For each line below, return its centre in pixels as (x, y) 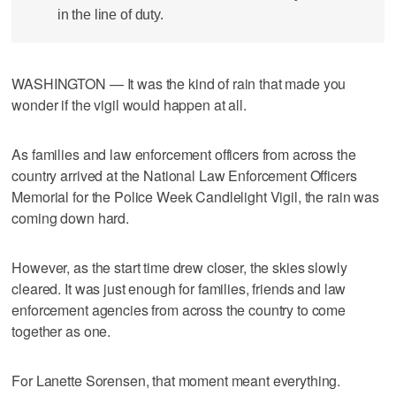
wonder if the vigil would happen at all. (129, 104)
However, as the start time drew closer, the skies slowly (179, 267)
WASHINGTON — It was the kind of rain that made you (179, 83)
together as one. (61, 331)
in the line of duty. (110, 15)
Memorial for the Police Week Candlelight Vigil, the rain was (195, 196)
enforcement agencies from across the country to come (179, 309)
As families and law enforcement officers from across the (184, 154)
